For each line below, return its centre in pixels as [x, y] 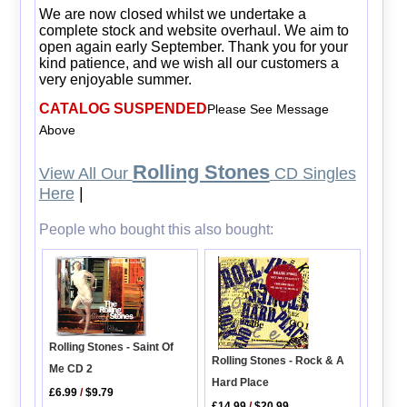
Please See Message [268, 109]
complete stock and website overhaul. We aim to [194, 30]
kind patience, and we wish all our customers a [189, 63]
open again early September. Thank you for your [193, 46]
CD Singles [313, 173]
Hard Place [241, 382]
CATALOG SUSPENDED [123, 108]
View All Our [85, 173]
